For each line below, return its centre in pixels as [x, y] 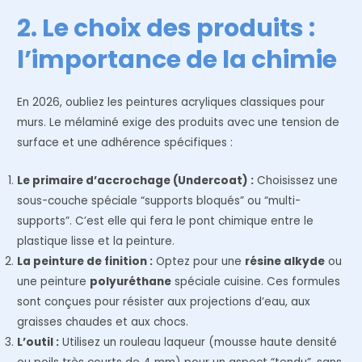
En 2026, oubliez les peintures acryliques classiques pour [171, 103]
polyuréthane [131, 282]
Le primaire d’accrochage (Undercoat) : [136, 181]
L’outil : [38, 343]
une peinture [54, 282]
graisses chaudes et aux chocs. [103, 322]
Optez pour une [199, 262]
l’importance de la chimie [177, 60]
